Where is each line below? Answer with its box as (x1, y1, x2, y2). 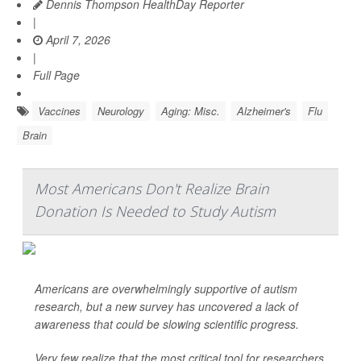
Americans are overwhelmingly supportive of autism (35, 280, 297, 297)
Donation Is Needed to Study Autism (35, 201, 276, 221)
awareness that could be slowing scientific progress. (35, 316, 299, 332)
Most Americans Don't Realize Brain (35, 179, 269, 198)
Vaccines (38, 103, 81, 118)
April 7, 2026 (43, 31, 110, 48)
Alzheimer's (237, 103, 291, 118)
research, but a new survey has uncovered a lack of (35, 298, 298, 314)
